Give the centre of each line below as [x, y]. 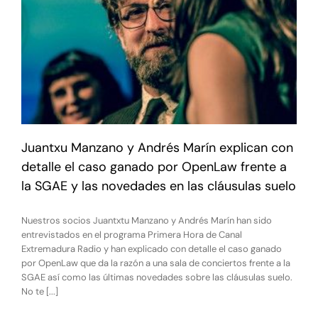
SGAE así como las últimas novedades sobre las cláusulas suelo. [157, 278]
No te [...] [40, 292]
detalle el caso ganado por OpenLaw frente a [154, 167]
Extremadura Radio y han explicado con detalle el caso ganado [152, 249]
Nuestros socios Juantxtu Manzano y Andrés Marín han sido [147, 221]
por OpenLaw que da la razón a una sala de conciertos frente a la [156, 263]
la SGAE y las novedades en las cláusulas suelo [159, 186]
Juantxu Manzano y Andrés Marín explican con [157, 148]
